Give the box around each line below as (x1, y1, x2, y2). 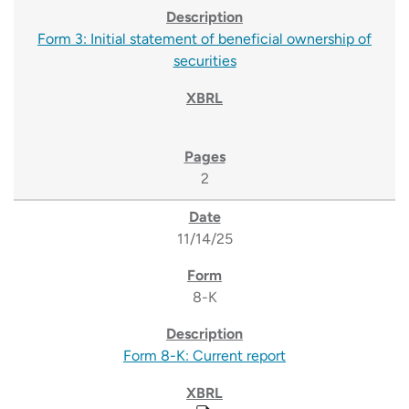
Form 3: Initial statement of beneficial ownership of (37, 30, 372, 48)
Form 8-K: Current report (123, 347, 286, 365)
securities (173, 52, 236, 70)
